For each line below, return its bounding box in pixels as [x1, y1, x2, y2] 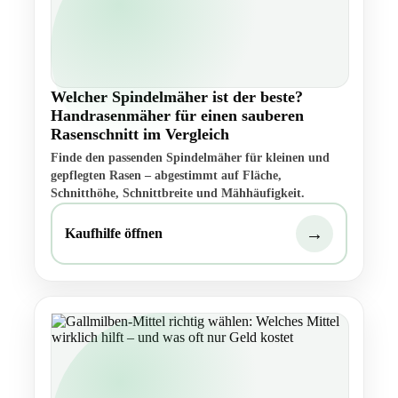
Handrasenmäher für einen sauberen [51, 107, 304, 125]
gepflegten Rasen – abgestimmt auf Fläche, [51, 169, 282, 183]
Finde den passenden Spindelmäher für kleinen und [51, 151, 330, 165]
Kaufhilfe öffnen [65, 226, 163, 242]
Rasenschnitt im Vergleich [51, 125, 229, 144]
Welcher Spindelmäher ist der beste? [51, 88, 303, 107]
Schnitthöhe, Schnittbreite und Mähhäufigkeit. [51, 187, 305, 201]
